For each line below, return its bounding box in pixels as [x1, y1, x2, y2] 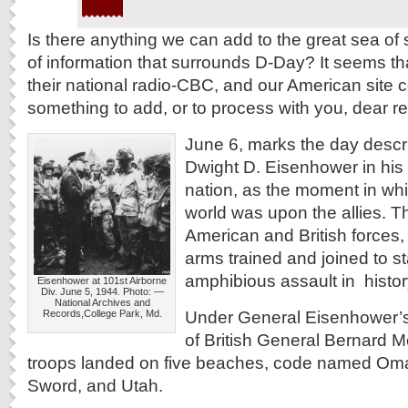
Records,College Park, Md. [42, 308, 162, 319]
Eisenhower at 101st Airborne [37, 275, 167, 286]
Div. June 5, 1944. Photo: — [40, 286, 164, 297]
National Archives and [54, 297, 150, 308]
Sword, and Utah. [27, 375, 163, 395]
